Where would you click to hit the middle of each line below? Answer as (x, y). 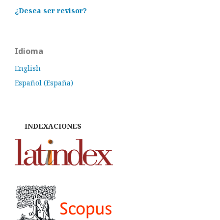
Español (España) (44, 83)
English (28, 68)
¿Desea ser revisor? (51, 11)
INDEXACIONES (48, 126)
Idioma (29, 51)
